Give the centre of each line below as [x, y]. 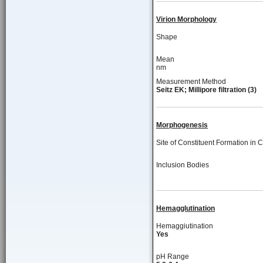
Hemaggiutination [185, 226]
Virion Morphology [186, 19]
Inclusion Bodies [183, 165]
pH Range [173, 257]
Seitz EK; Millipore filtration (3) [206, 90]
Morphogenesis [182, 125]
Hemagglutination [186, 208]
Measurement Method [191, 82]
